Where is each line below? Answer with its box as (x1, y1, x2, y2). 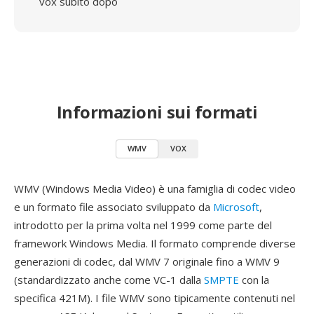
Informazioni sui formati (56, 100, 258, 123)
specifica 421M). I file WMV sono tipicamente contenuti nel (14, 291, 295, 305)
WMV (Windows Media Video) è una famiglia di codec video (14, 182, 296, 196)
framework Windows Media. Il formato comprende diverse (14, 236, 296, 250)
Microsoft (213, 200, 259, 214)
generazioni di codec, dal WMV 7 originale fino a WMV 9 (14, 254, 280, 268)
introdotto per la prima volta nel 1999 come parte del (14, 218, 272, 232)
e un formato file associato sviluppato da (14, 200, 213, 214)
